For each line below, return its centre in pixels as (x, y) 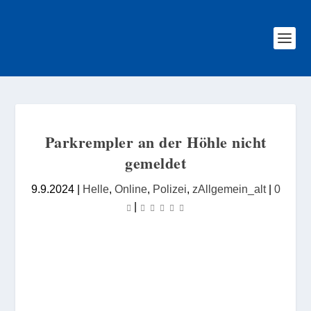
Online (131, 189)
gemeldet (155, 163)
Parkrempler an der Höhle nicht (155, 142)
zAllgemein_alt (229, 189)
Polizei (169, 189)
